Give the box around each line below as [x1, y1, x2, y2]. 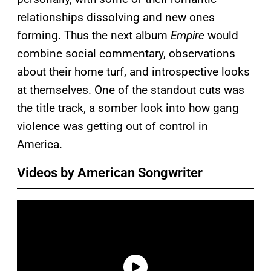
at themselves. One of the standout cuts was [17, 82, 244, 97]
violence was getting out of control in [17, 119, 208, 133]
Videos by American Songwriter [17, 165, 203, 180]
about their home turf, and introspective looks [17, 64, 250, 79]
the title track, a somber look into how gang [17, 100, 239, 115]
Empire [171, 28, 204, 42]
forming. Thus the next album [17, 28, 171, 42]
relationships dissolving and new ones [17, 10, 215, 24]
